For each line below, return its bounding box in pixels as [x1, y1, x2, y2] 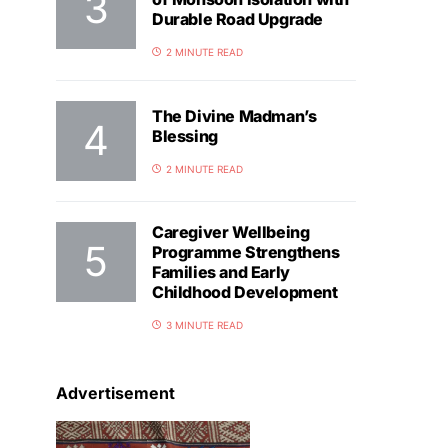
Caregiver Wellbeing [152, 222, 310, 242]
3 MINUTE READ [166, 319, 243, 331]
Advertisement [56, 383, 175, 403]
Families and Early [152, 262, 290, 282]
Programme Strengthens [152, 242, 340, 262]
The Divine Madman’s [152, 105, 317, 126]
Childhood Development [152, 282, 338, 302]
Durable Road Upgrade [152, 9, 323, 29]
